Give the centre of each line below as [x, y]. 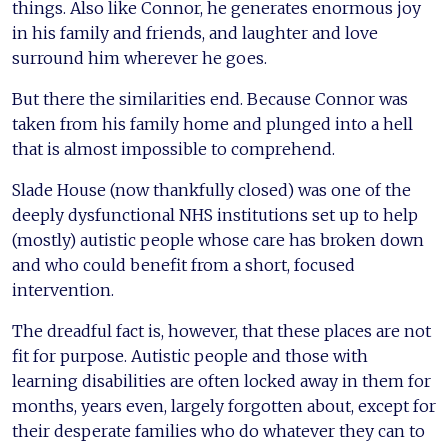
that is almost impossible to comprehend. [173, 148]
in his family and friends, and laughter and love [195, 32]
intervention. [63, 289]
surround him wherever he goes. [139, 57]
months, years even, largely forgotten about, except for [224, 405]
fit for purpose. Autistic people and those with [190, 355]
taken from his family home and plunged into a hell [212, 123]
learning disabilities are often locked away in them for [221, 380]
